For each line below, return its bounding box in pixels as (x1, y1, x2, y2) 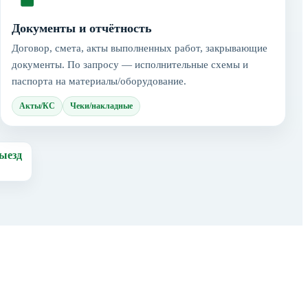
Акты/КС (19, 100, 55, 111)
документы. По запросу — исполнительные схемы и (12, 58, 248, 70)
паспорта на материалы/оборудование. (12, 75, 186, 87)
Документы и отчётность (12, 21, 152, 35)
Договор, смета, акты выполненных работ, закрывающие (12, 42, 267, 54)
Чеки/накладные (70, 100, 133, 111)
